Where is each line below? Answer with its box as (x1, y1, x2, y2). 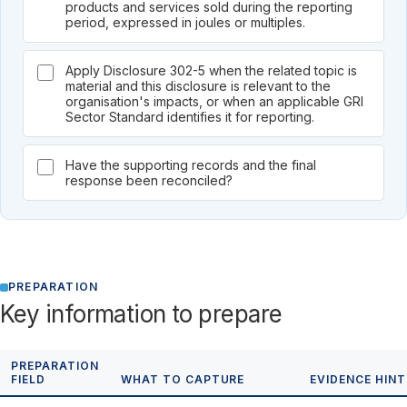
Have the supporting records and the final (65, 157, 316, 173)
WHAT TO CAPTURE (121, 372, 245, 386)
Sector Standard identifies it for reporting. (65, 109, 314, 124)
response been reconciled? (65, 173, 233, 188)
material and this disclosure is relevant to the (65, 78, 331, 94)
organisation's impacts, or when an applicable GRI (65, 94, 363, 109)
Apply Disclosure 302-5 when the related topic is (65, 63, 357, 78)
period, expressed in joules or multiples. (65, 15, 305, 30)
